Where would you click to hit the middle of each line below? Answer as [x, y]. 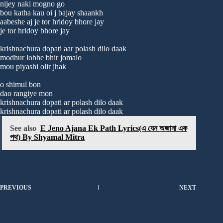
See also [23, 128]
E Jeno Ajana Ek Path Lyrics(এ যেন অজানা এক [114, 128]
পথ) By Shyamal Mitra [47, 137]
